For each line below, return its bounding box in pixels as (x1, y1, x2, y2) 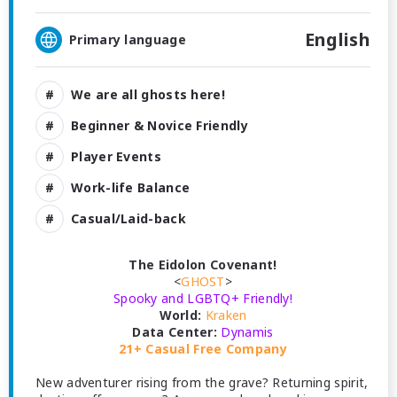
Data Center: (132, 323, 218, 340)
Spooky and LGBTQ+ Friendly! (113, 290, 293, 307)
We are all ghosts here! (71, 85, 225, 103)
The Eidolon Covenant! (128, 256, 277, 273)
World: (159, 307, 202, 323)
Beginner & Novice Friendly (71, 116, 248, 134)
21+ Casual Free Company (119, 340, 287, 357)
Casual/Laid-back (71, 209, 186, 227)
